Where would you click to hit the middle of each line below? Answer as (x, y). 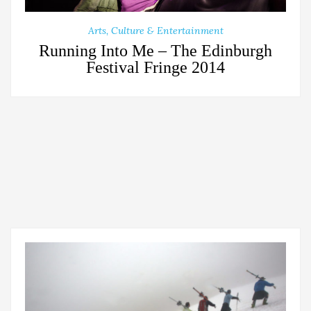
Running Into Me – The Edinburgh (155, 50)
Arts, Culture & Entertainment (155, 30)
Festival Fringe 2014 (155, 67)
